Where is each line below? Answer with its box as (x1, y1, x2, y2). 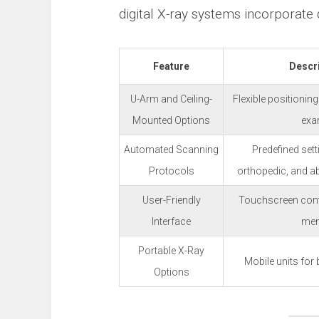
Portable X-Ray (138, 245, 204, 256)
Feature (153, 61, 189, 72)
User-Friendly (142, 194, 201, 206)
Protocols (148, 165, 194, 177)
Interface (152, 216, 191, 227)
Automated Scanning (124, 144, 219, 155)
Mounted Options (132, 115, 210, 126)
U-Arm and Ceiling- (130, 93, 212, 105)
